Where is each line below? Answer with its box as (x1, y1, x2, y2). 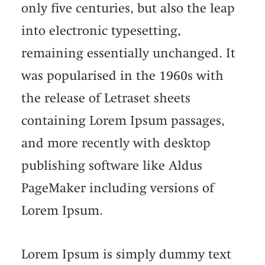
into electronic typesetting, (21, 23, 181, 38)
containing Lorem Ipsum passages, (21, 113, 225, 128)
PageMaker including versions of (21, 180, 214, 195)
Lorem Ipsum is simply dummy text (21, 247, 231, 261)
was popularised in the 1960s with (21, 68, 224, 83)
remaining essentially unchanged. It (21, 46, 235, 60)
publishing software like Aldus (21, 158, 202, 173)
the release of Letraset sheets (21, 91, 190, 105)
